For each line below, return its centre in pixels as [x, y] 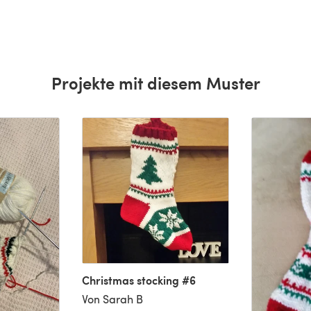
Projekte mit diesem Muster [155, 82]
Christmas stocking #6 [139, 280]
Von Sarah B [113, 299]
